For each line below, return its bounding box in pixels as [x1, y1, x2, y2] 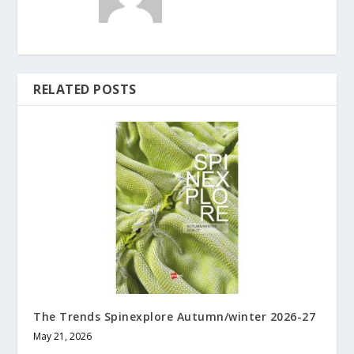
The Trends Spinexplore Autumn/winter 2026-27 [33, 309, 316, 325]
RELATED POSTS [33, 81, 137, 99]
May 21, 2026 [33, 330, 92, 344]
